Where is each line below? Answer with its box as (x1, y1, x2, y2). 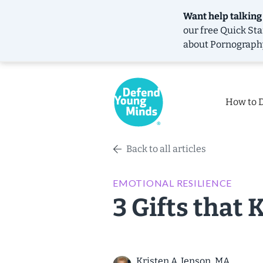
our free (183, 25, 220, 36)
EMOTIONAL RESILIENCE (113, 177, 232, 188)
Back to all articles (126, 143, 206, 154)
